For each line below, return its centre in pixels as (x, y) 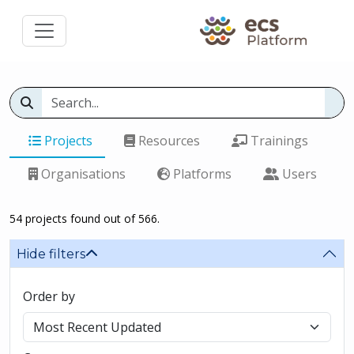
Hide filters (51, 254)
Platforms (201, 174)
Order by (49, 296)
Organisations (82, 174)
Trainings (278, 141)
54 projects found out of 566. (85, 218)
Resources (168, 141)
